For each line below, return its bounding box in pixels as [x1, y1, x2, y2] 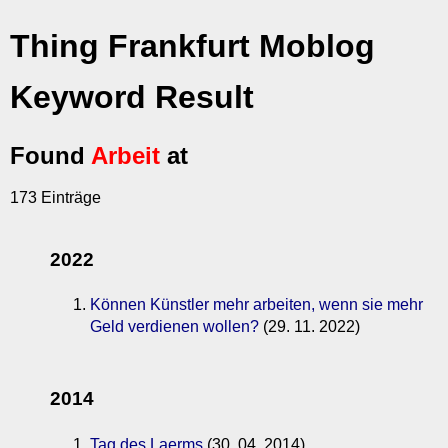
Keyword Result [10, 79, 254, 116]
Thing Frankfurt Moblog [10, 28, 375, 65]
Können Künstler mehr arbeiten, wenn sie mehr [90, 296, 423, 314]
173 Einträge [10, 188, 101, 206]
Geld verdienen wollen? [90, 318, 259, 336]
